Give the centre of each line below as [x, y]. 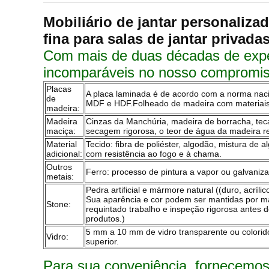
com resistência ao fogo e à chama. [154, 154]
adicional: [64, 154]
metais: [60, 177]
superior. [102, 241]
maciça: [61, 131]
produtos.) [105, 219]
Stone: [59, 204]
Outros [59, 167]
